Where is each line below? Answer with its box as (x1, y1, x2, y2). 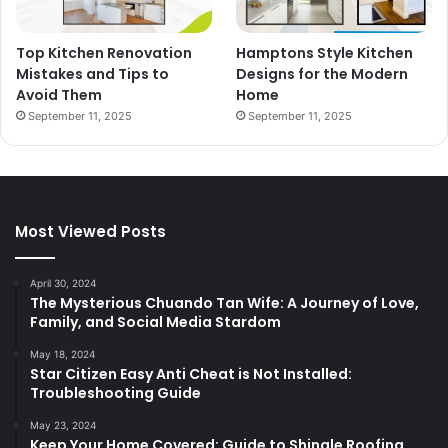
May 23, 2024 (30, 419, 96, 432)
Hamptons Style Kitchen (236, 43, 414, 64)
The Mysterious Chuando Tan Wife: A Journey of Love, (30, 293, 419, 314)
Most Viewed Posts (15, 221, 166, 243)
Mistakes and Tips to (16, 64, 169, 85)
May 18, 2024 (30, 348, 95, 361)
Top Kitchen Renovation (16, 43, 192, 64)
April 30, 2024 (30, 277, 96, 290)
